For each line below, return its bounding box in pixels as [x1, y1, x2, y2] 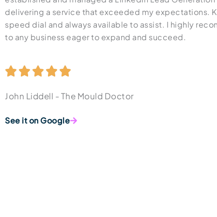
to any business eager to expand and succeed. [5, 32, 186, 43]
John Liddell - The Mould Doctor [5, 91, 134, 102]
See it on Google [5, 115, 70, 126]
